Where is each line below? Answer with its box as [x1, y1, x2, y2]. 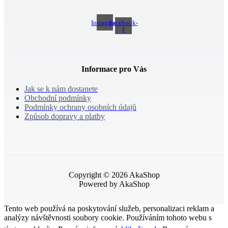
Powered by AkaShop [78, 180, 150, 189]
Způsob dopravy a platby [24, 112, 105, 121]
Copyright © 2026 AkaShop [68, 170, 160, 180]
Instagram [91, 18, 119, 26]
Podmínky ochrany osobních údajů [24, 103, 136, 112]
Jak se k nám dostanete [24, 84, 98, 94]
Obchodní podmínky [24, 94, 91, 103]
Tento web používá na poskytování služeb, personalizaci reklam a [4, 204, 214, 213]
